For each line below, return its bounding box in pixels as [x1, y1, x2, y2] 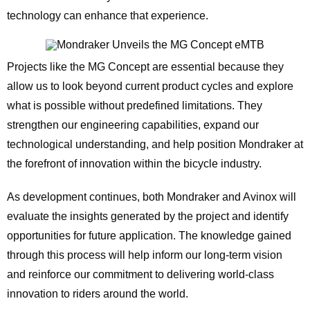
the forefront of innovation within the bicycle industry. [6, 158, 262, 170]
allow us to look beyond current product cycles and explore [6, 80, 293, 93]
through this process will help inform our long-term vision [6, 249, 282, 262]
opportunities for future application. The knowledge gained [6, 230, 291, 242]
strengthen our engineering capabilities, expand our [6, 119, 259, 131]
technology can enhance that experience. [6, 9, 208, 21]
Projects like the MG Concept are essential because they [6, 61, 284, 73]
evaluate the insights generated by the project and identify [6, 210, 289, 223]
